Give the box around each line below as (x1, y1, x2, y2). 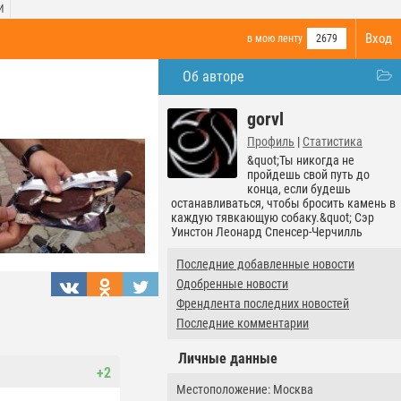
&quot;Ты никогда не (247, 153, 354, 167)
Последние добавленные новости (176, 257, 354, 271)
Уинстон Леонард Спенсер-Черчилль (171, 225, 363, 239)
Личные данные (178, 350, 277, 367)
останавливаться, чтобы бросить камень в (171, 196, 396, 210)
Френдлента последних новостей (176, 296, 349, 311)
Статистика (303, 134, 363, 149)
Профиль (247, 134, 294, 149)
